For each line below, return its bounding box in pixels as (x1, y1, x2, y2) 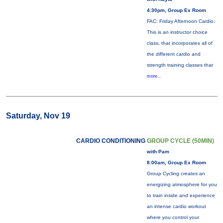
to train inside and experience (146, 193, 215, 198)
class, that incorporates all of (146, 40, 213, 46)
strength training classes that (146, 62, 213, 68)
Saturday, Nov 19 (5, 111, 70, 120)
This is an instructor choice (146, 29, 208, 35)
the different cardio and (146, 51, 201, 57)
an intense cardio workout (146, 204, 206, 209)
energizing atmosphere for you (146, 182, 217, 187)
